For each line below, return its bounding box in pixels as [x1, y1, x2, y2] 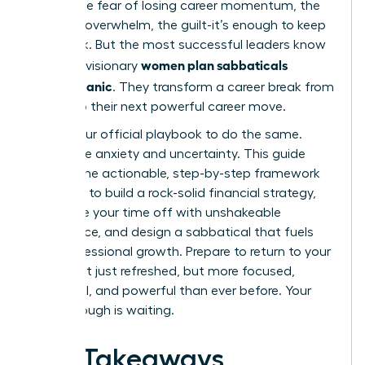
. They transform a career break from [112, 80, 334, 94]
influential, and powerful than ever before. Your [30, 284, 311, 297]
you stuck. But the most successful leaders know [30, 37, 326, 51]
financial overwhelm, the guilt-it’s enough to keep [30, 18, 326, 32]
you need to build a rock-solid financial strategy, [30, 186, 316, 200]
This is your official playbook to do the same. [30, 127, 302, 141]
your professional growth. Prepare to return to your [30, 244, 331, 258]
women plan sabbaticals [141, 55, 288, 73]
